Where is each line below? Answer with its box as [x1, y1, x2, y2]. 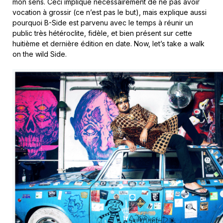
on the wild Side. [12, 50, 67, 59]
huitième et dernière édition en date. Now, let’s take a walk [12, 39, 205, 48]
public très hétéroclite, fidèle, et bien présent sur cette [12, 29, 192, 38]
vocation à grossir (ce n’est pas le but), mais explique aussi [12, 8, 207, 17]
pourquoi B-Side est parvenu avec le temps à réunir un [12, 18, 193, 27]
